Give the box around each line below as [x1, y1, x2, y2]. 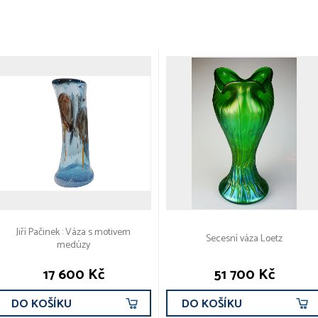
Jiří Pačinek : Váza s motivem [16, 224, 131, 241]
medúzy [57, 237, 90, 254]
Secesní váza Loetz [205, 231, 283, 248]
